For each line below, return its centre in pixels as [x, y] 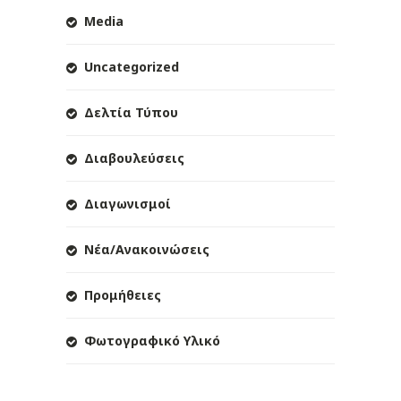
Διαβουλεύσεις [134, 158]
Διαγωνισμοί [128, 204]
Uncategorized [132, 67]
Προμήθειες [123, 295]
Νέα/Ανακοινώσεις [147, 250]
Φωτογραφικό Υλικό [152, 341]
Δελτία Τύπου [131, 113]
